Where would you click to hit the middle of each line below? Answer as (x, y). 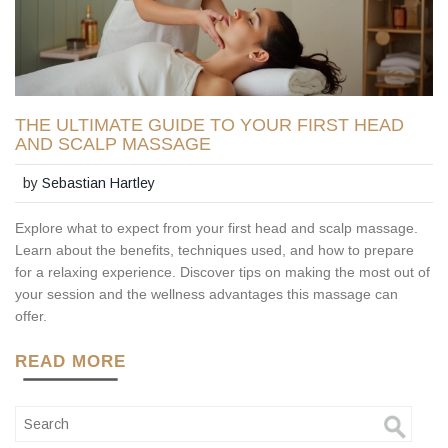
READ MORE (70, 361)
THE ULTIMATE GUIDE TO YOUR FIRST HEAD (209, 124)
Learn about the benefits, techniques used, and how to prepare (214, 249)
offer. (31, 315)
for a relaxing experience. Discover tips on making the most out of (222, 271)
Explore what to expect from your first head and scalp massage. (216, 227)
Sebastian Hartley (99, 183)
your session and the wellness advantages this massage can (206, 293)
